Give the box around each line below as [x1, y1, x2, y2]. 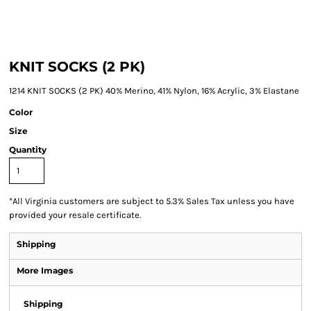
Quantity [9, 144, 47, 155]
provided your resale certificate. [9, 210, 141, 220]
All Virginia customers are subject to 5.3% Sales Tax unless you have [12, 196, 294, 206]
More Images [17, 265, 73, 276]
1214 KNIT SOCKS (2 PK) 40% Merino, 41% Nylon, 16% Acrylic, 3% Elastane [9, 85, 299, 96]
